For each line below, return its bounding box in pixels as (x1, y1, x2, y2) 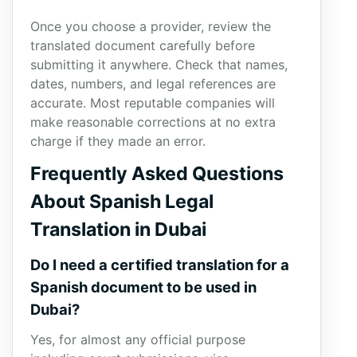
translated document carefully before (30, 37, 255, 53)
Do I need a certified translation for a (30, 256, 289, 273)
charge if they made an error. (30, 133, 206, 149)
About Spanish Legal (30, 190, 214, 213)
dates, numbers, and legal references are (30, 76, 276, 92)
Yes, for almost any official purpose (30, 331, 245, 347)
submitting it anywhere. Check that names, (30, 57, 288, 73)
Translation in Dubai (30, 218, 206, 241)
